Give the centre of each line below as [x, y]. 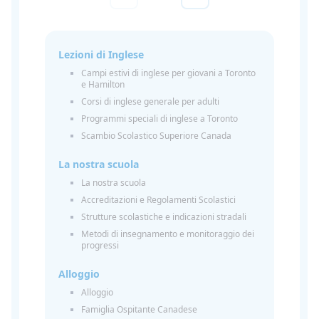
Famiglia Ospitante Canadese [139, 310]
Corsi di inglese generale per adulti [150, 102]
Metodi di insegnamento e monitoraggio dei [168, 234]
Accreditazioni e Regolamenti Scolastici [158, 200]
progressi [100, 246]
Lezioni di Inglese [101, 55]
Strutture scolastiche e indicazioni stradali [164, 217]
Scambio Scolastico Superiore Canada [156, 136]
